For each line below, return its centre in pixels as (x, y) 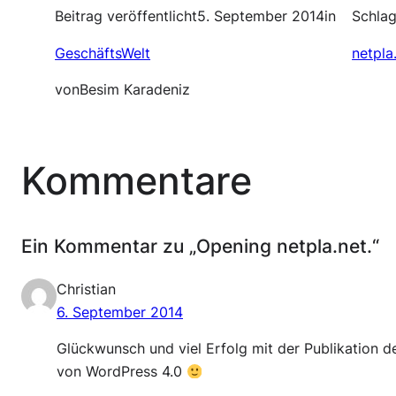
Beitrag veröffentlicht (126, 17)
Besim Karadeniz (135, 90)
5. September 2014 (261, 17)
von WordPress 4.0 (122, 372)
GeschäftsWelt (103, 53)
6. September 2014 (120, 312)
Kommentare (137, 181)
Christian (86, 289)
